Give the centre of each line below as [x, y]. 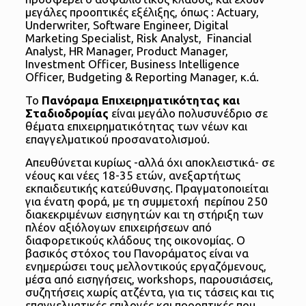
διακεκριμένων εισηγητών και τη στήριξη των [144, 214]
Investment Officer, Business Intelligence [132, 64]
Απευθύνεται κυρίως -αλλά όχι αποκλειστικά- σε [150, 163]
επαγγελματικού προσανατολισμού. [117, 139]
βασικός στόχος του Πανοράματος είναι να [137, 253]
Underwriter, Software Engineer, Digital [126, 25]
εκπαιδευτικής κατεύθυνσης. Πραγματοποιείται [147, 189]
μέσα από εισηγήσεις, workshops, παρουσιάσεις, [149, 279]
